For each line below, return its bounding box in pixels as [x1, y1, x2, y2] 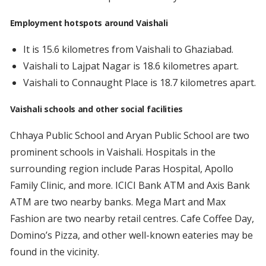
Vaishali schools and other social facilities [9, 103, 183, 115]
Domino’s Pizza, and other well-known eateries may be [9, 229, 253, 242]
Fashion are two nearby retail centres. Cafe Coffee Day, [9, 212, 254, 226]
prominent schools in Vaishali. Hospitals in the [9, 145, 216, 159]
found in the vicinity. [9, 245, 99, 259]
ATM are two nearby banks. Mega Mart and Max [9, 195, 226, 209]
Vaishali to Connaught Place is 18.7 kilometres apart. [23, 76, 256, 90]
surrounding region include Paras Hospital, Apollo [9, 162, 233, 176]
